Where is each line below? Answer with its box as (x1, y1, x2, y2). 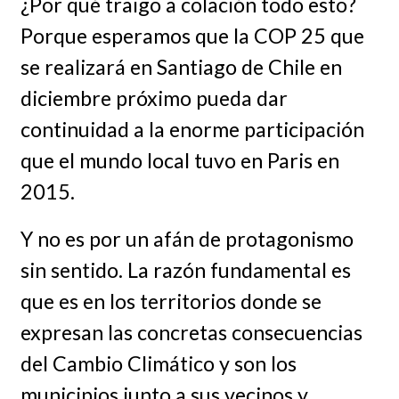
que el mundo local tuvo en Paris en (20, 147, 339, 173)
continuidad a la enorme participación (20, 116, 364, 142)
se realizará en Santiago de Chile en (20, 53, 342, 79)
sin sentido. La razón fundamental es (20, 256, 351, 282)
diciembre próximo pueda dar (20, 85, 288, 110)
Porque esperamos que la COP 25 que (20, 22, 364, 48)
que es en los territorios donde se (20, 288, 322, 313)
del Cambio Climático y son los (20, 350, 297, 376)
